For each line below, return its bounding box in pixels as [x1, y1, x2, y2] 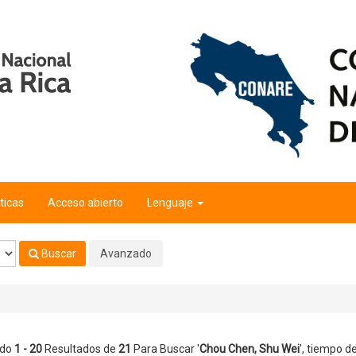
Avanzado [100, 246, 152, 260]
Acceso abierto [48, 195, 123, 209]
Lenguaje [147, 195, 195, 209]
